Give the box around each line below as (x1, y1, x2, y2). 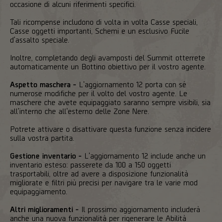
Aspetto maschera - (10, 79, 76, 89)
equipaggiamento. (10, 186, 67, 196)
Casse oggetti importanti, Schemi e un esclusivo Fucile (10, 25, 189, 35)
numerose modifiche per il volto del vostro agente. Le (10, 88, 187, 98)
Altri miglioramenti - (10, 204, 79, 214)
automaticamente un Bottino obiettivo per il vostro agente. (10, 61, 206, 71)
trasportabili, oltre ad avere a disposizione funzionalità (10, 168, 188, 178)
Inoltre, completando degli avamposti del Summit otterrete (10, 52, 205, 62)
